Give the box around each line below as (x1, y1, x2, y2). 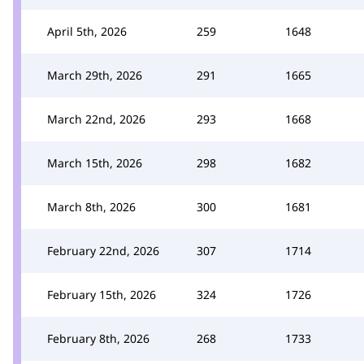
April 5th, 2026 (47, 23, 127, 39)
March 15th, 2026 (47, 154, 142, 171)
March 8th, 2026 (47, 198, 136, 214)
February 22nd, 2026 (47, 242, 159, 258)
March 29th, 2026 (47, 67, 142, 83)
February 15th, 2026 (47, 286, 156, 302)
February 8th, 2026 (47, 330, 149, 346)
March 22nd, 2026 (47, 110, 145, 127)
